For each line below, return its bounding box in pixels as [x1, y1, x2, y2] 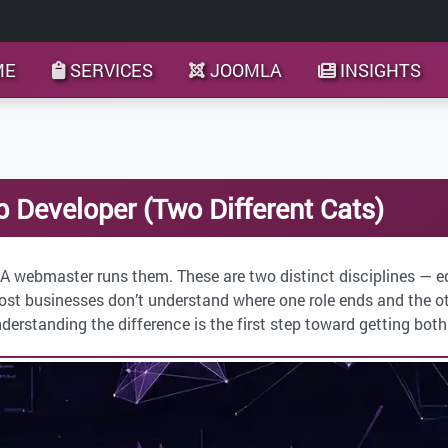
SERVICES [70, 57, 154, 82]
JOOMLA [209, 57, 282, 82]
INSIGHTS [340, 57, 422, 82]
